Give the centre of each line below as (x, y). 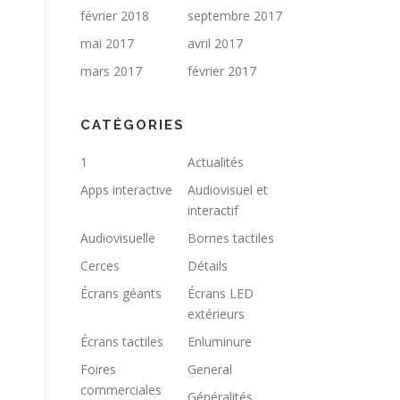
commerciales (121, 390)
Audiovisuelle (118, 238)
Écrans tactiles (122, 342)
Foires (98, 369)
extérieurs (216, 314)
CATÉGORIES (133, 125)
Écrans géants (121, 293)
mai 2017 (107, 43)
